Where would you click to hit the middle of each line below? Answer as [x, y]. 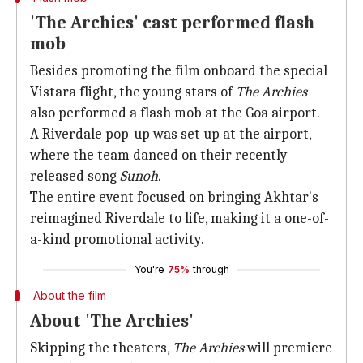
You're [149, 269]
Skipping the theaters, [101, 348]
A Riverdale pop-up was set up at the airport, [171, 134]
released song [75, 176]
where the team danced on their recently [159, 155]
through [211, 269]
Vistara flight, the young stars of [133, 92]
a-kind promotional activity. [117, 239]
